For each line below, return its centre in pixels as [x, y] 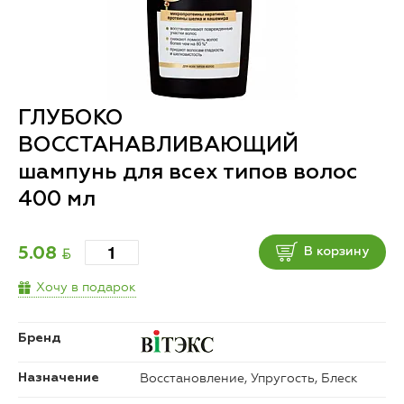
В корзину [336, 251]
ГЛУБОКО [71, 119]
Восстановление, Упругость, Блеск [249, 379]
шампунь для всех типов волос [188, 173]
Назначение [59, 378]
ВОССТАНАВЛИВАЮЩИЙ [158, 146]
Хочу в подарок [86, 288]
